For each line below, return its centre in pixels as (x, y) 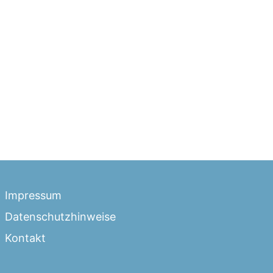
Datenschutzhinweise (60, 217)
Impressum (33, 195)
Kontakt (25, 238)
